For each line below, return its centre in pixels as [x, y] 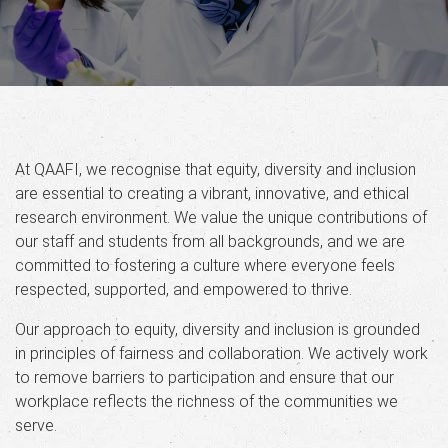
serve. [36, 425]
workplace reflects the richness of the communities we [206, 401]
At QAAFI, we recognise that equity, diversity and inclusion [215, 169]
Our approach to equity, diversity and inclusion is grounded [217, 329]
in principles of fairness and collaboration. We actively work [221, 353]
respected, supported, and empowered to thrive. [183, 289]
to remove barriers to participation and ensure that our [204, 377]
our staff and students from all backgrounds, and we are [210, 241]
